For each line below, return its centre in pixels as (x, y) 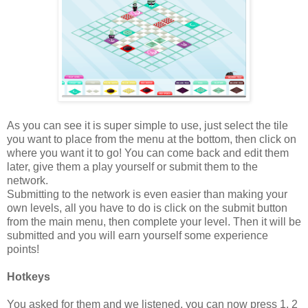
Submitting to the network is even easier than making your (147, 194)
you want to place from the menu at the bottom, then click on (152, 139)
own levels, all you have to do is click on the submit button (147, 208)
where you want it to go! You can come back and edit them (148, 153)
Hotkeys (29, 276)
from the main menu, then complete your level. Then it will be (154, 221)
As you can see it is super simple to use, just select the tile (147, 125)
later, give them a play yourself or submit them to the (132, 166)
